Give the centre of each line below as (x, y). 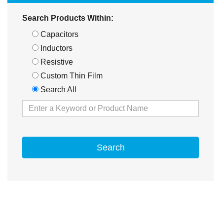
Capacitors (58, 35)
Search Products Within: (68, 18)
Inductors (55, 48)
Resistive (56, 62)
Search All (57, 90)
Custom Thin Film (71, 76)
